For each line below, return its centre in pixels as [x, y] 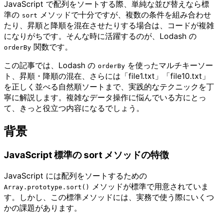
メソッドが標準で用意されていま [149, 186]
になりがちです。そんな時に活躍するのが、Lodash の [100, 36]
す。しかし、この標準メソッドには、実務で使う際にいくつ [109, 197]
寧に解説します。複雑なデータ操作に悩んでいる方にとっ [105, 98]
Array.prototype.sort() [47, 187]
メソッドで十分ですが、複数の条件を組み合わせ [124, 15]
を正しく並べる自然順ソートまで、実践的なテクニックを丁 [109, 87]
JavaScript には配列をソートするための [75, 175]
